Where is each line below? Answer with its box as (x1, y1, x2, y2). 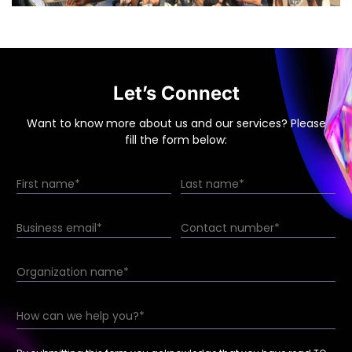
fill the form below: (125, 131, 227, 148)
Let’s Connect (112, 81, 240, 104)
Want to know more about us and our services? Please (26, 115, 326, 131)
